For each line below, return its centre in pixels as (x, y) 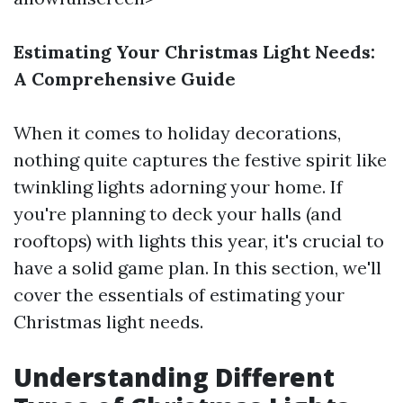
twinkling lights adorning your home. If (178, 187)
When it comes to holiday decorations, (177, 133)
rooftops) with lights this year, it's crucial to (199, 241)
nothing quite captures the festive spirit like (200, 160)
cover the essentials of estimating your (179, 295)
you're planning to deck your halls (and (178, 214)
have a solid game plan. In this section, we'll (197, 268)
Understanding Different (174, 377)
